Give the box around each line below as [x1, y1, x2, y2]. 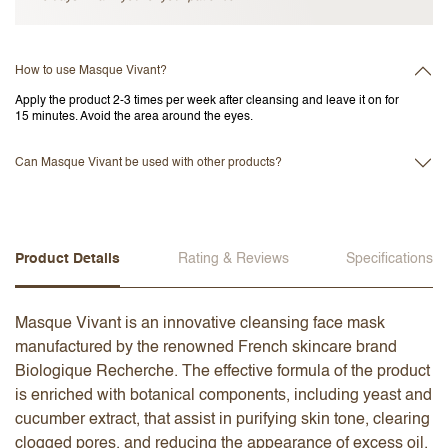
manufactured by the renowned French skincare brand [15, 340, 397, 357]
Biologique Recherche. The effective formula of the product [15, 364, 430, 381]
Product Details [15, 251, 120, 266]
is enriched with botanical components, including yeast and [15, 388, 432, 405]
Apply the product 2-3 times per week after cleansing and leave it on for [15, 94, 399, 107]
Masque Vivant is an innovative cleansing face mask [15, 316, 385, 333]
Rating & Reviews [177, 252, 289, 267]
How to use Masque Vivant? [15, 64, 167, 77]
